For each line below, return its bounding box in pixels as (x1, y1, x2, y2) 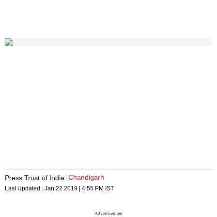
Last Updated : (5, 185, 45, 192)
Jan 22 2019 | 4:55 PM (45, 185, 104, 192)
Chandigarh (68, 173, 104, 182)
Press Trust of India (5, 173, 64, 182)
